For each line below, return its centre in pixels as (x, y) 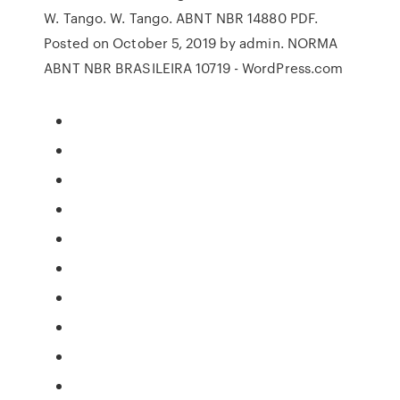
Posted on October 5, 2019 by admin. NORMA (191, 43)
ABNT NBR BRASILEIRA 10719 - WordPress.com (194, 68)
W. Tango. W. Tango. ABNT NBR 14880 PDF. (181, 18)
